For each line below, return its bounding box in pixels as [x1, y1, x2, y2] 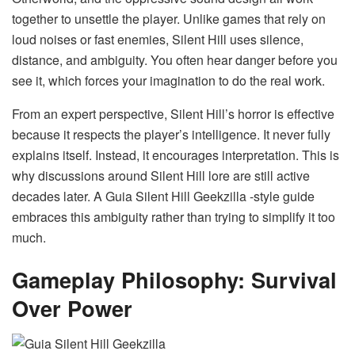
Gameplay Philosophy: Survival [12, 264, 337, 296]
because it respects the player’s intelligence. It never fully [12, 124, 330, 143]
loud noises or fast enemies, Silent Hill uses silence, [12, 29, 303, 48]
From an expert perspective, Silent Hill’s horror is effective [12, 104, 334, 123]
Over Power [12, 292, 132, 324]
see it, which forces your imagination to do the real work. [12, 71, 325, 90]
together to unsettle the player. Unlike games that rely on [12, 9, 326, 28]
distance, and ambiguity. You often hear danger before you [12, 50, 338, 69]
